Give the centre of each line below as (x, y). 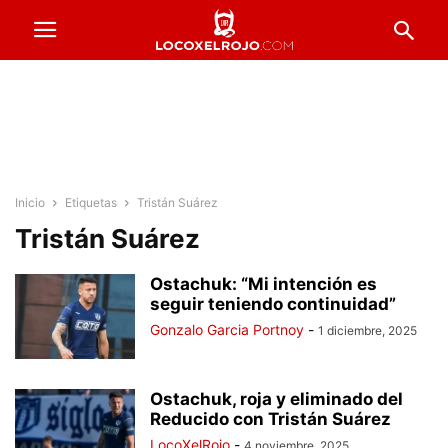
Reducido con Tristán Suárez (270, 419)
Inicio (30, 202)
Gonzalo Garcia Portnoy (227, 329)
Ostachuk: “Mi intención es (263, 284)
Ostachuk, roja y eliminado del (276, 399)
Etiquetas (91, 202)
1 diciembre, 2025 (367, 330)
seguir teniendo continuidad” (273, 304)
